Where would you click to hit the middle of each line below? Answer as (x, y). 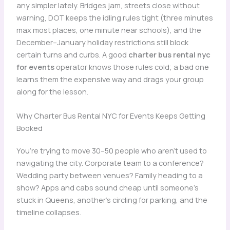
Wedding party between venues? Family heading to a (109, 175)
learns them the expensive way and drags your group (110, 79)
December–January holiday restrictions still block (102, 42)
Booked (29, 128)
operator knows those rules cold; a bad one (131, 66)
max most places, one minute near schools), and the (109, 30)
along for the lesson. (52, 91)
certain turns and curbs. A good (72, 54)
